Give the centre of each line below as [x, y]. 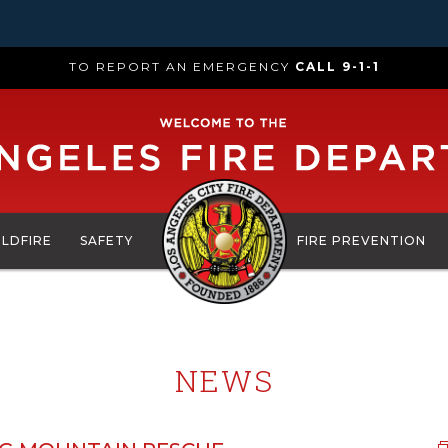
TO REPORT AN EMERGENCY [181, 66]
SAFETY [107, 240]
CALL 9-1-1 [337, 66]
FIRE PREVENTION [361, 240]
